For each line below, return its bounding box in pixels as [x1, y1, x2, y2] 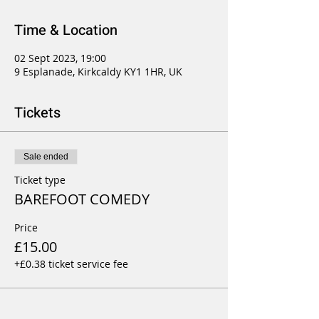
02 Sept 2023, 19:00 [14, 51, 106, 65]
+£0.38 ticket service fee [14, 257, 128, 271]
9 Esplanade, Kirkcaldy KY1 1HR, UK [14, 65, 182, 78]
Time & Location [14, 20, 117, 41]
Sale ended [23, 152, 68, 162]
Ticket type [14, 173, 66, 187]
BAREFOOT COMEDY [14, 189, 150, 209]
